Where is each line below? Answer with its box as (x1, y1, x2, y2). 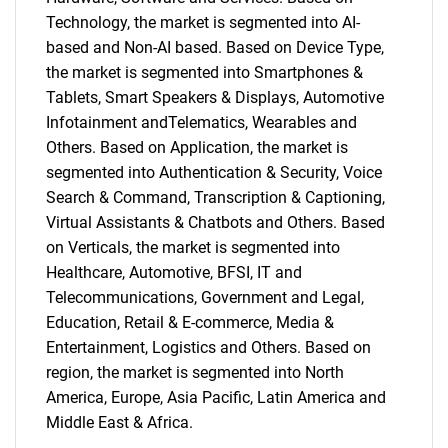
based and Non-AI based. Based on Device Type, (46, 38, 384, 57)
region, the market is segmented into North (46, 363, 344, 382)
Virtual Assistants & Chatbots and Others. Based (46, 213, 385, 232)
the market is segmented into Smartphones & (46, 63, 363, 82)
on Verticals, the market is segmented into (46, 238, 340, 257)
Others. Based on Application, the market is (46, 138, 348, 157)
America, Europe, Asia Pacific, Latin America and (46, 388, 386, 407)
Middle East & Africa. (46, 413, 193, 432)
